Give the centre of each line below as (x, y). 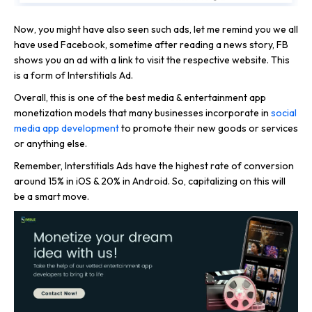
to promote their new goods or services (209, 128)
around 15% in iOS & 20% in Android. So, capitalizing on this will (150, 181)
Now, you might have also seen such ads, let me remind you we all (156, 30)
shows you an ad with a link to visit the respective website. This (152, 60)
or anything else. (50, 144)
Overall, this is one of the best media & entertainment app (140, 98)
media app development (67, 128)
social (284, 113)
